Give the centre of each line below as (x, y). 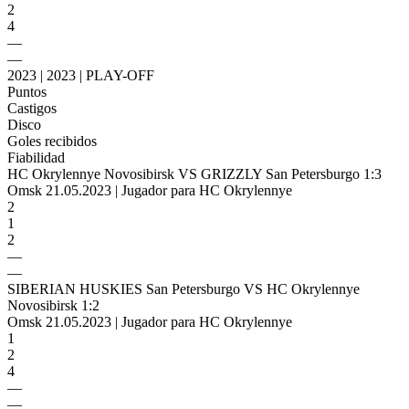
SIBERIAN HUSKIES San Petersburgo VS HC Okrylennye (184, 289)
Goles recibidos (52, 141)
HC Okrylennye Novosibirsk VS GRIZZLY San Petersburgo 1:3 (194, 174)
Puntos (27, 92)
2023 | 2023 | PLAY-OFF (81, 75)
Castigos (32, 108)
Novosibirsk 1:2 (53, 305)
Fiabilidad (36, 157)
